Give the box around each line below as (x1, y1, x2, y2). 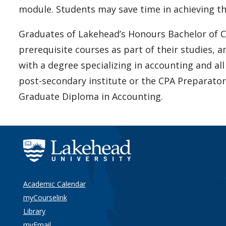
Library (23, 206, 45, 216)
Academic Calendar (23, 179, 86, 189)
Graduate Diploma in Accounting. (18, 90, 163, 102)
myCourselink (23, 193, 67, 202)
